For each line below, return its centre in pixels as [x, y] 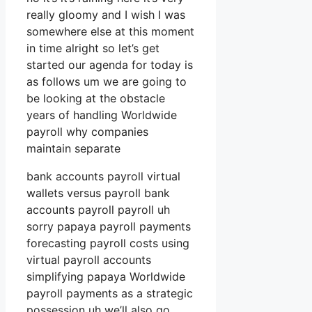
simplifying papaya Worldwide [106, 277]
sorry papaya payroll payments [109, 227]
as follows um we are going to [107, 82]
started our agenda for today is [110, 65]
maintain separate [73, 149]
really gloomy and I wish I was [106, 15]
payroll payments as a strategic [110, 294]
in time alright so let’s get [93, 48]
